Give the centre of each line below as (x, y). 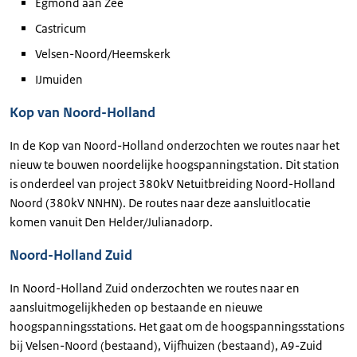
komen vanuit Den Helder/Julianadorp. (111, 222)
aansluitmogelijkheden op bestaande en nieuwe (136, 308)
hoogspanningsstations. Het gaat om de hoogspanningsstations (177, 327)
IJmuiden (59, 80)
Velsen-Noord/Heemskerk (103, 54)
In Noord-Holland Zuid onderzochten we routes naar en (155, 288)
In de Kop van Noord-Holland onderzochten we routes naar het (175, 146)
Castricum (61, 29)
